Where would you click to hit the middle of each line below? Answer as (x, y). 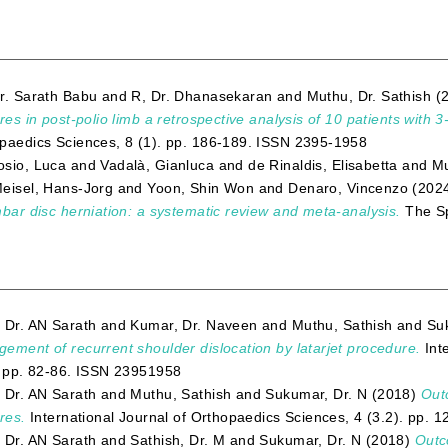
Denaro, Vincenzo (348, 187)
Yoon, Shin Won (201, 187)
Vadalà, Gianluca (157, 164)
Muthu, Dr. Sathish (369, 95)
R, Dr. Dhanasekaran (202, 95)
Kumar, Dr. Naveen (194, 325)
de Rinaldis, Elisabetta (323, 164)
